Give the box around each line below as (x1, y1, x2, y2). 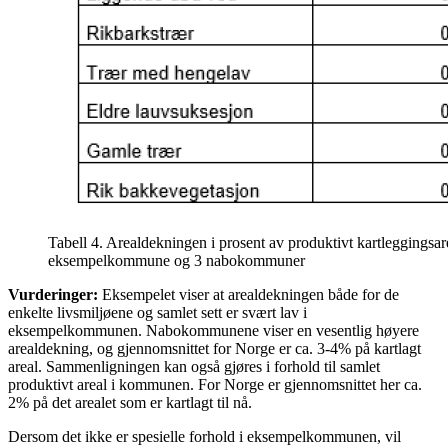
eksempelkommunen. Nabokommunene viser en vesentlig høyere (8, 322, 419, 340)
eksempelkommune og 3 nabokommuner (48, 252, 305, 270)
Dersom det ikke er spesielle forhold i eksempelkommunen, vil (8, 428, 401, 446)
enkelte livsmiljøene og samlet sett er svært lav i (8, 304, 307, 322)
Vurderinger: (8, 286, 98, 304)
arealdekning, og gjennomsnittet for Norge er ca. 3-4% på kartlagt (8, 340, 421, 358)
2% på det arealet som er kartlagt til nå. (8, 394, 252, 412)
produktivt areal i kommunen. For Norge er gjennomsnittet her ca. (8, 376, 422, 394)
